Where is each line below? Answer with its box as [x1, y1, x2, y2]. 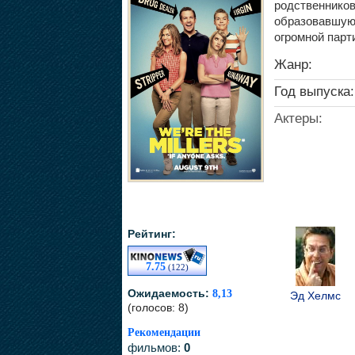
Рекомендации [127, 326, 200, 338]
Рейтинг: [127, 227, 176, 240]
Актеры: [273, 109, 323, 126]
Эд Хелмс [290, 288, 341, 302]
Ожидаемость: [127, 286, 212, 300]
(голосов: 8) [127, 300, 189, 314]
